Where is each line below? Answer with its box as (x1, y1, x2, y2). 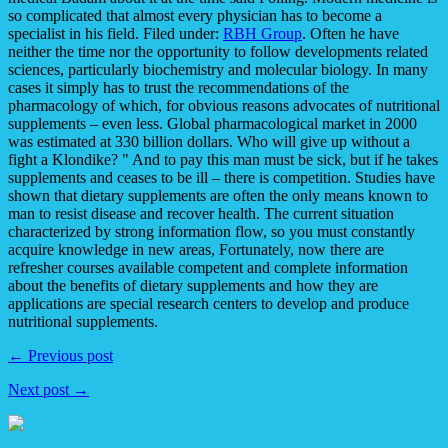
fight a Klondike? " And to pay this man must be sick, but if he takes (8, 150, 438, 168)
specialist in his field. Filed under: (8, 24, 223, 42)
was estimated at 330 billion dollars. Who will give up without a (8, 132, 410, 150)
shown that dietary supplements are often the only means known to (8, 186, 428, 204)
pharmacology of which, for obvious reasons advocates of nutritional (8, 96, 440, 114)
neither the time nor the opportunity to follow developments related (8, 42, 428, 60)
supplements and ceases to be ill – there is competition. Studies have (8, 168, 435, 186)
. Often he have (302, 24, 399, 42)
